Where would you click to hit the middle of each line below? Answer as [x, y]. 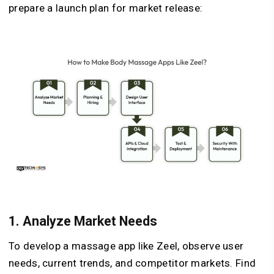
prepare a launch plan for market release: [106, 8]
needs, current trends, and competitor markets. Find [132, 263]
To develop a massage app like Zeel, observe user [126, 246]
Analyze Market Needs [90, 221]
